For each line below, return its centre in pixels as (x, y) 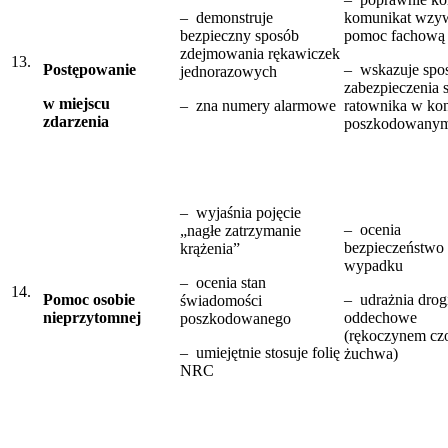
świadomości (221, 300)
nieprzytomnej (92, 317)
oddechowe (380, 317)
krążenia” (210, 248)
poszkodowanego (235, 318)
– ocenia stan (223, 282)
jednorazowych (228, 71)
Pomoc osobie (89, 299)
